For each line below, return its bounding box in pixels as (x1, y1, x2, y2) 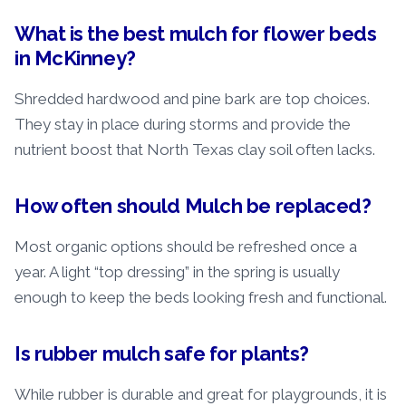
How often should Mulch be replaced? (14, 194, 372, 218)
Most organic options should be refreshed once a (14, 237, 357, 256)
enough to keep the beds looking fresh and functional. (14, 288, 387, 307)
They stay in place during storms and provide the (14, 114, 351, 133)
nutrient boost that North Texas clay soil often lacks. (14, 140, 375, 159)
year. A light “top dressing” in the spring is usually (14, 263, 340, 282)
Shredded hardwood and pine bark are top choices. (14, 89, 370, 108)
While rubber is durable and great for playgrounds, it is (14, 385, 387, 404)
